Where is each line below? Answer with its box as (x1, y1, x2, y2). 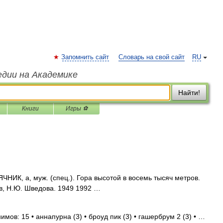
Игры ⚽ (66, 105, 88, 112)
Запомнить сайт (61, 54, 109, 61)
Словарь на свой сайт (118, 54, 185, 61)
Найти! (178, 89, 200, 97)
